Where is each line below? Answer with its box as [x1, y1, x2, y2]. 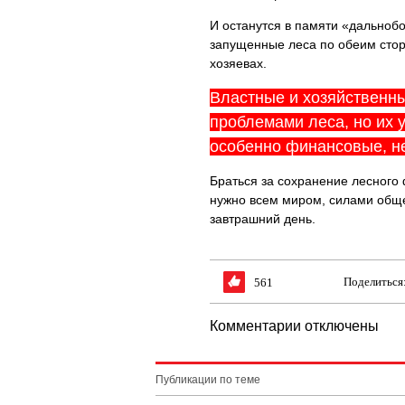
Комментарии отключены [210, 318, 379, 334]
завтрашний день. [210, 212, 316, 226]
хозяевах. [210, 56, 267, 71]
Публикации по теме [155, 373, 260, 386]
